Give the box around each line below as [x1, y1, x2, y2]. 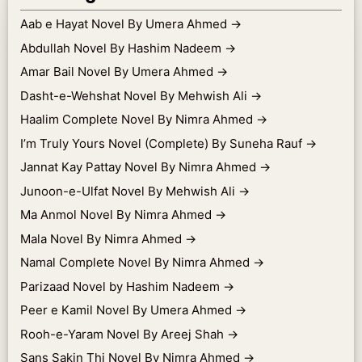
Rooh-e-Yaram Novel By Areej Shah [20, 326, 227, 342]
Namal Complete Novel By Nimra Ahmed [20, 255, 253, 270]
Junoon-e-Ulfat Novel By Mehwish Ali [20, 183, 238, 199]
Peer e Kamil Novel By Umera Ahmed [20, 302, 235, 318]
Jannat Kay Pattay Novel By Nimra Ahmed [20, 159, 259, 175]
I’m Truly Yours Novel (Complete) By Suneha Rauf [20, 135, 305, 151]
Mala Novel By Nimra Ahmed [20, 230, 185, 246]
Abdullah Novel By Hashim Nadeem [20, 40, 225, 56]
